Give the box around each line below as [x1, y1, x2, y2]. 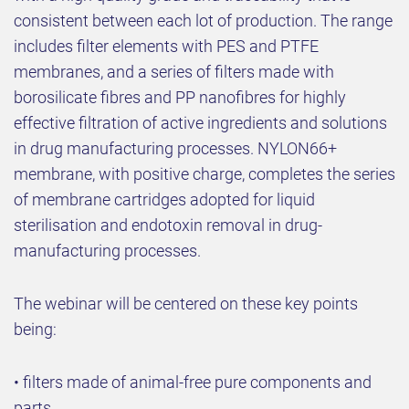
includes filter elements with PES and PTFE [14, 37, 319, 57]
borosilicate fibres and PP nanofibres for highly [14, 88, 346, 108]
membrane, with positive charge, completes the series [14, 164, 395, 184]
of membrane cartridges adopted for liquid [14, 190, 315, 210]
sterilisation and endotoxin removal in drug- [14, 215, 322, 236]
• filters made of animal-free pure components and [14, 372, 372, 393]
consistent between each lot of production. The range [14, 11, 393, 31]
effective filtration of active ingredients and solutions [14, 113, 387, 133]
